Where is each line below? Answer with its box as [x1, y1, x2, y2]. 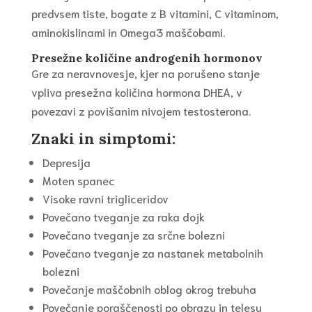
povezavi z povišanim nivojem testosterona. [31, 103, 251, 118]
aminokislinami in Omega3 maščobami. [31, 24, 225, 40]
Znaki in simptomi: [31, 129, 175, 149]
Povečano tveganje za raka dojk [42, 209, 205, 224]
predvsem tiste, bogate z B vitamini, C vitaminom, [31, 6, 279, 21]
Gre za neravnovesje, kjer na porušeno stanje [31, 65, 260, 81]
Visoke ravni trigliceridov [42, 191, 169, 206]
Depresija [42, 155, 91, 170]
